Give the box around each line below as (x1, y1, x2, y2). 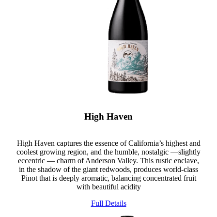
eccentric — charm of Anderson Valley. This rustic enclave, (18, 156, 199, 165)
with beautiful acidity (76, 182, 141, 191)
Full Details (91, 199, 126, 207)
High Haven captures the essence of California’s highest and (16, 139, 201, 147)
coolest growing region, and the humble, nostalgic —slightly (16, 147, 201, 156)
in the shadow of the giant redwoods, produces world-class (19, 165, 198, 173)
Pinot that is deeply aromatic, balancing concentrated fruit (21, 173, 196, 182)
